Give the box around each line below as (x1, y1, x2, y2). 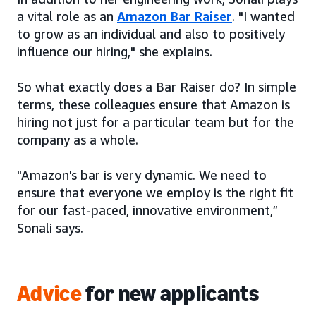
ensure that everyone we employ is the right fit (17, 185, 293, 201)
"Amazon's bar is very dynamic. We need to (17, 167, 267, 183)
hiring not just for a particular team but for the (17, 114, 294, 130)
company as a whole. (17, 132, 138, 148)
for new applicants (85, 280, 260, 308)
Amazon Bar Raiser (117, 8, 232, 25)
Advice (17, 280, 86, 308)
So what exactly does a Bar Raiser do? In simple (17, 79, 296, 95)
